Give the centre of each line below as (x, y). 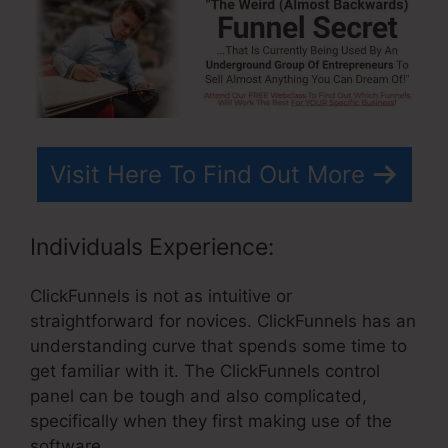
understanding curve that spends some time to (218, 346)
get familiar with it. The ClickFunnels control (205, 371)
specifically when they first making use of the (211, 421)
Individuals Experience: (152, 247)
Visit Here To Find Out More (207, 174)
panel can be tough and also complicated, (198, 396)
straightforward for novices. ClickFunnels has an (223, 321)
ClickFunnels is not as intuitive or (161, 296)
